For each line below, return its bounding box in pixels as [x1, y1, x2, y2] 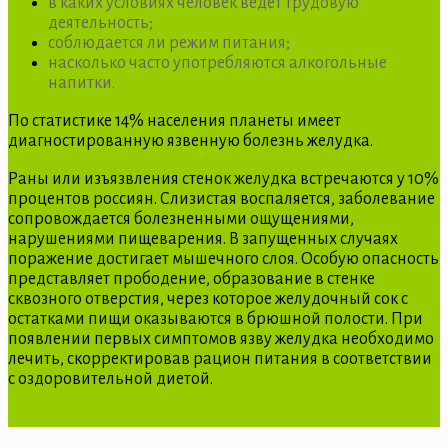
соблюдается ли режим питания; [48, 33, 290, 52]
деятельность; [48, 13, 153, 32]
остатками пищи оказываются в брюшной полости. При [8, 309, 423, 328]
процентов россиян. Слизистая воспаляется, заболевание [8, 189, 435, 208]
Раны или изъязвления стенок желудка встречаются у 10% [8, 169, 439, 188]
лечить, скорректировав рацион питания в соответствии [8, 349, 432, 368]
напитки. [48, 73, 115, 92]
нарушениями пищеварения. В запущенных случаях [8, 229, 398, 248]
